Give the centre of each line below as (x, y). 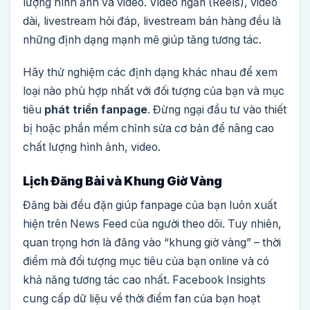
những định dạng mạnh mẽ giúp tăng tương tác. (142, 40)
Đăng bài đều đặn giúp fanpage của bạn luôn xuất (150, 206)
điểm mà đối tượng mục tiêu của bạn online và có (146, 262)
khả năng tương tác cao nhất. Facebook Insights (144, 280)
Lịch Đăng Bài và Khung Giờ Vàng (122, 181)
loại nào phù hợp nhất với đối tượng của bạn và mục (154, 91)
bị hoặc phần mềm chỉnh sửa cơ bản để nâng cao (148, 129)
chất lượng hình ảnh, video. (92, 147)
